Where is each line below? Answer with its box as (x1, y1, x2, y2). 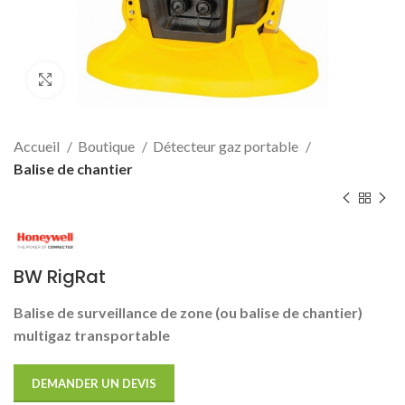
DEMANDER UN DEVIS (32, 376, 156, 391)
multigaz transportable (14, 326, 170, 344)
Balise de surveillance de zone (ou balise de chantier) (14, 304, 363, 321)
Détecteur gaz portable (153, 137, 301, 155)
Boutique (78, 137, 137, 155)
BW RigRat (14, 264, 106, 289)
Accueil (14, 137, 62, 155)
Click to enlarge (63, 72, 154, 87)
